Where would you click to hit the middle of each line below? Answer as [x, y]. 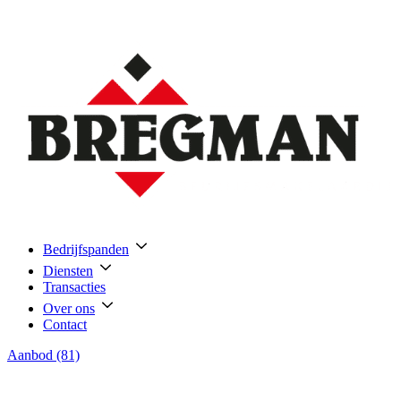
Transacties [74, 287]
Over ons [69, 308]
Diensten [68, 271]
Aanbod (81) [43, 355]
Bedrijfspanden [86, 249]
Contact [65, 324]
